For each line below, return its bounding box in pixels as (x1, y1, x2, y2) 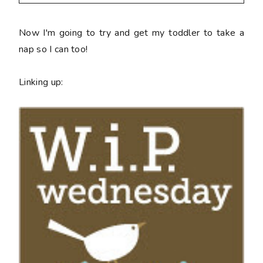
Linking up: (19, 75, 63, 89)
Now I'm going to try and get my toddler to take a (19, 26, 244, 39)
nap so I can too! (19, 42, 88, 56)
